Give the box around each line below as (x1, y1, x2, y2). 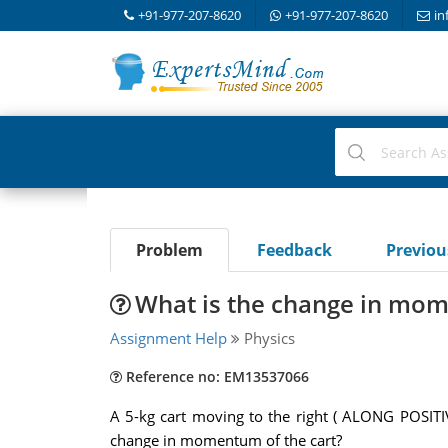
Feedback (256, 239, 332, 261)
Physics (239, 328, 295, 348)
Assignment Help (109, 328, 227, 348)
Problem (135, 239, 203, 261)
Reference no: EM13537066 (121, 367, 309, 386)
